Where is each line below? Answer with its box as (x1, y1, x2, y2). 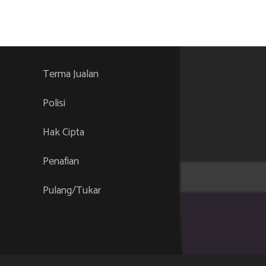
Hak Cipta (43, 123, 84, 141)
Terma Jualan (43, 65, 99, 83)
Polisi (43, 94, 65, 112)
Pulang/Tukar (43, 182, 101, 199)
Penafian (43, 153, 79, 170)
